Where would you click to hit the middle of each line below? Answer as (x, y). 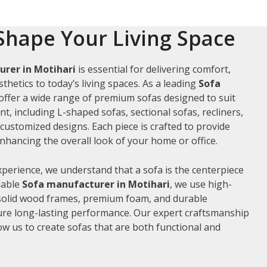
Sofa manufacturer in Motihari (96, 184)
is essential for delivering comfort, (153, 69)
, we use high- (201, 184)
